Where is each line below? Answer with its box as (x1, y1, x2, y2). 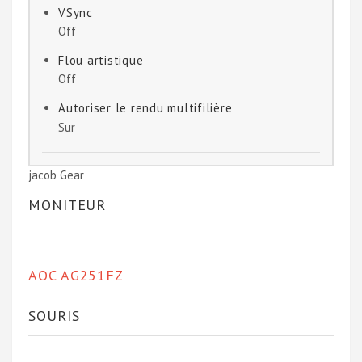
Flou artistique (58, 53, 144, 69)
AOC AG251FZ (28, 265, 124, 284)
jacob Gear (28, 166, 84, 183)
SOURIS (28, 305, 80, 325)
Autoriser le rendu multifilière (58, 100, 233, 116)
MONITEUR (28, 195, 107, 214)
